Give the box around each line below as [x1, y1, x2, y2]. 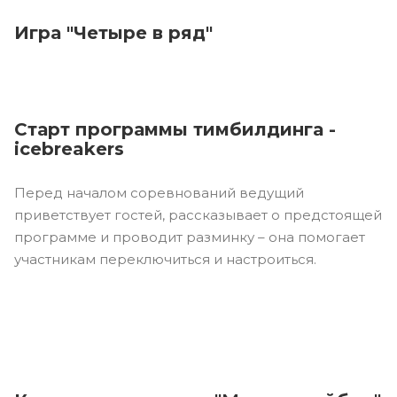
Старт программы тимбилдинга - [14, 118, 336, 140]
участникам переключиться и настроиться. [14, 250, 316, 268]
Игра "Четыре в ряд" [14, 21, 213, 43]
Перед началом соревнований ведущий [14, 183, 304, 201]
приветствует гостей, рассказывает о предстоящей [14, 206, 382, 223]
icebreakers [14, 137, 124, 160]
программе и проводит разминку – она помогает [14, 228, 365, 245]
